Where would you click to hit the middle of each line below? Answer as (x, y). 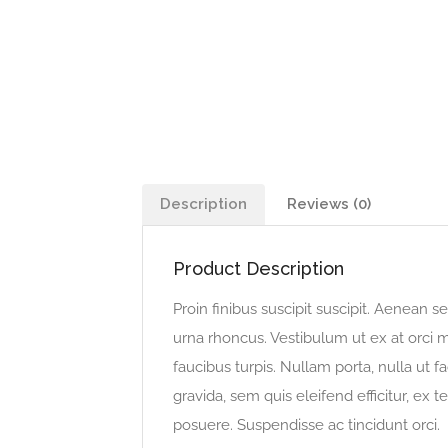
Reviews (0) (329, 203)
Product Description (258, 268)
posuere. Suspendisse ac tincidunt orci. (306, 424)
